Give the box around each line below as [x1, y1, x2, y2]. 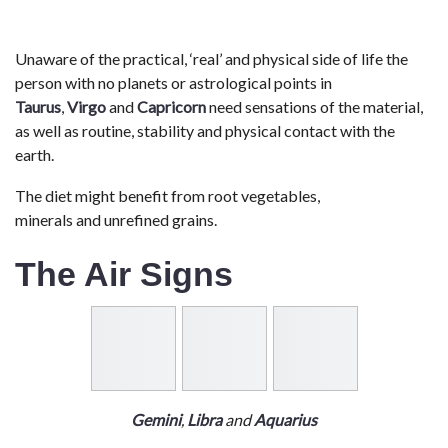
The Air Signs [15, 255, 233, 294]
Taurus [15, 97, 61, 117]
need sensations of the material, [206, 97, 423, 117]
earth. [15, 145, 54, 165]
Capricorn [137, 97, 206, 117]
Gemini [131, 410, 181, 430]
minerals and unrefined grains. [15, 210, 217, 230]
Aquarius [254, 410, 317, 430]
